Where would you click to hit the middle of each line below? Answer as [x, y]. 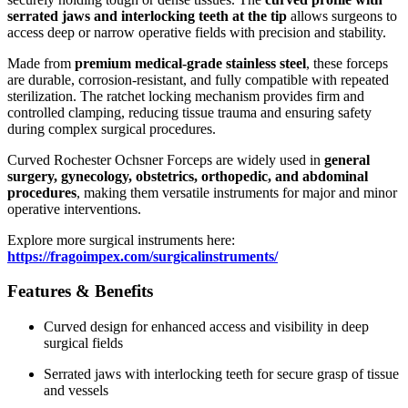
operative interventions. [74, 209]
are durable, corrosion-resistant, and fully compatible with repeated [198, 79]
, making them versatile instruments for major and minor [237, 192]
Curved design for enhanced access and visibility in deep [206, 327]
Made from [41, 63]
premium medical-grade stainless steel [190, 63]
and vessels [76, 391]
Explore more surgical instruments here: [121, 240]
